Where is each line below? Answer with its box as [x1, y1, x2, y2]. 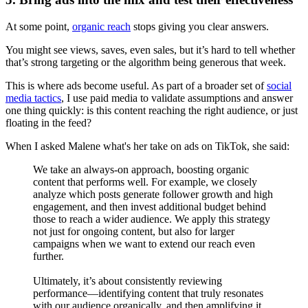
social [267, 80, 291, 92]
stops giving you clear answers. [131, 21, 272, 33]
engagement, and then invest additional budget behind [33, 201, 266, 213]
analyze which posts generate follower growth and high [33, 188, 273, 201]
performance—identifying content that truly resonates [33, 287, 263, 300]
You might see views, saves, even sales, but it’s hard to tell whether [5, 44, 295, 56]
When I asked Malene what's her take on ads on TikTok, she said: [5, 140, 289, 153]
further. [33, 250, 64, 263]
